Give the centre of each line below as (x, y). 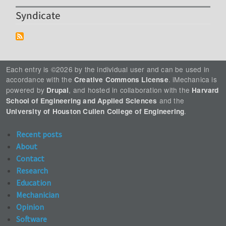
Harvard (205, 90)
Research (32, 171)
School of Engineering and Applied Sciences (82, 101)
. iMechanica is (192, 79)
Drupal (58, 90)
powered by (26, 90)
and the (171, 101)
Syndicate (38, 16)
